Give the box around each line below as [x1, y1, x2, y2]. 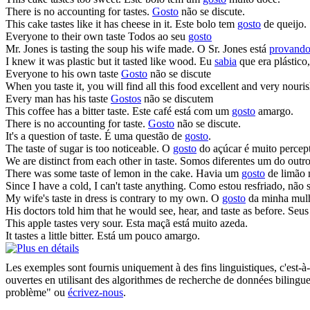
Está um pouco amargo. [97, 229, 200, 241]
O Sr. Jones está [197, 42, 269, 55]
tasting [60, 42, 89, 55]
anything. [143, 179, 186, 192]
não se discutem [141, 92, 213, 104]
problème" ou [6, 286, 68, 298]
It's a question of [6, 129, 80, 142]
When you [6, 80, 54, 92]
